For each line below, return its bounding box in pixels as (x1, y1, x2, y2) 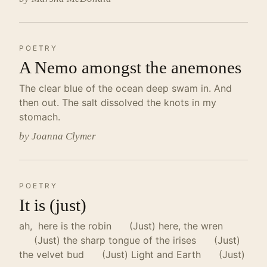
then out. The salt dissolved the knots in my (19, 97, 216, 108)
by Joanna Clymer (19, 131, 96, 142)
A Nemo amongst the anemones (19, 58, 241, 77)
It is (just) (19, 195, 86, 215)
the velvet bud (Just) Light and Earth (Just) (19, 249, 245, 260)
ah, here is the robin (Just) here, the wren (19, 220, 223, 232)
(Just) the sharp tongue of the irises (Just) (19, 234, 240, 246)
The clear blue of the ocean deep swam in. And (19, 82, 232, 94)
